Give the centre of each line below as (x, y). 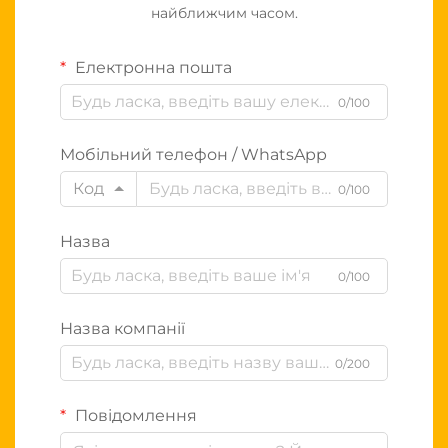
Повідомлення (134, 415)
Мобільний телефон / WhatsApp (193, 154)
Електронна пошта (151, 67)
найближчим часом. (224, 12)
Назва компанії (122, 328)
